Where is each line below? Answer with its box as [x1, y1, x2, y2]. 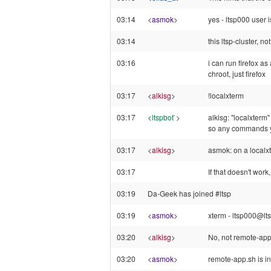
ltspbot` [152, 112, 176, 122]
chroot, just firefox [208, 68, 266, 79]
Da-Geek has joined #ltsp [148, 188, 231, 198]
